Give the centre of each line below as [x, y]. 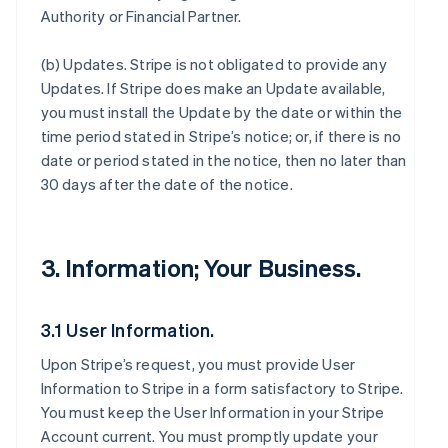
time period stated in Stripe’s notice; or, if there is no [220, 136]
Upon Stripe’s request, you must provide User [198, 364]
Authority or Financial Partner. [141, 16]
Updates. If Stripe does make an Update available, [213, 88]
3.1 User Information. [127, 329]
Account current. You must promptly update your [209, 436]
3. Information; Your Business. [201, 267]
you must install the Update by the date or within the [221, 112]
